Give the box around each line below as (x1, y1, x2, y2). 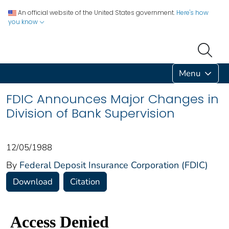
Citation (70, 175, 100, 188)
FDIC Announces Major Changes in (6, 90, 219, 107)
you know (8, 17, 39, 26)
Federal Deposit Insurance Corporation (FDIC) (19, 158, 208, 171)
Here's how (176, 8, 209, 17)
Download (13, 175, 53, 188)
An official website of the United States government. (18, 8, 175, 17)
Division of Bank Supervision (6, 104, 175, 122)
